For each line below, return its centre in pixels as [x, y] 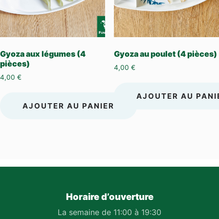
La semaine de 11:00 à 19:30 [109, 212]
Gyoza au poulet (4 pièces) [165, 54]
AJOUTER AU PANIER [68, 106]
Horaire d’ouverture [109, 197]
